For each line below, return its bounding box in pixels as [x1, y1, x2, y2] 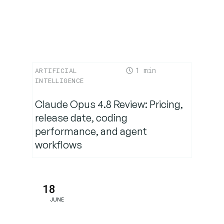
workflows [34, 138, 82, 151]
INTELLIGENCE [34, 75, 84, 85]
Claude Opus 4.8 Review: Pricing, [34, 97, 183, 110]
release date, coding [34, 111, 127, 124]
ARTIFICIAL [34, 65, 77, 75]
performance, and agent [34, 124, 147, 137]
